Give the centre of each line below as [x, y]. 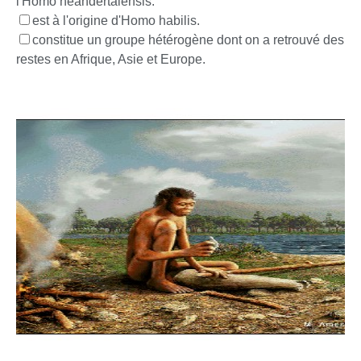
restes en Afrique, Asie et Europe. [111, 59]
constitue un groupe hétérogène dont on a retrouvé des [188, 40]
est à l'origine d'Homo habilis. [116, 21]
